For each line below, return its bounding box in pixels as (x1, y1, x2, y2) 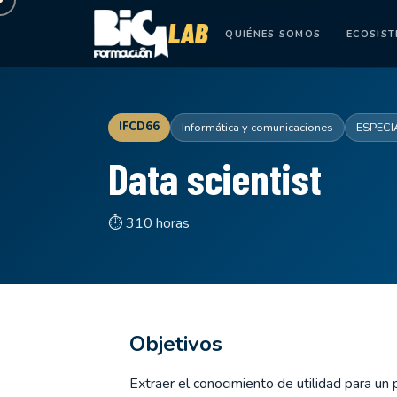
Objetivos (129, 330, 222, 358)
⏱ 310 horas (108, 214, 190, 233)
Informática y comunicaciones (182, 120, 333, 136)
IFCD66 (119, 119, 160, 135)
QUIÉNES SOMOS (225, 27, 322, 41)
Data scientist (108, 152, 322, 204)
